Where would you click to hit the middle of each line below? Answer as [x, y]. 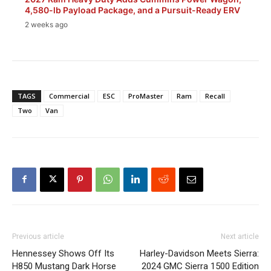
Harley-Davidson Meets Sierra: [199, 253]
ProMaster [146, 96]
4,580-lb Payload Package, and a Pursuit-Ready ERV [132, 10]
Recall [215, 96]
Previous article [38, 236]
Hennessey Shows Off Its [63, 253]
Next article [240, 236]
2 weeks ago [46, 24]
